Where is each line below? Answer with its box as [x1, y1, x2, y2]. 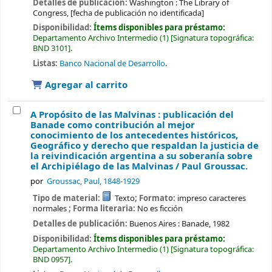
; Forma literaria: [68, 203, 137, 215]
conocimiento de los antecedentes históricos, [30, 129, 238, 143]
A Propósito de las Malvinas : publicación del [30, 108, 234, 122]
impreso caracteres [177, 192, 246, 205]
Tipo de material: [32, 192, 102, 205]
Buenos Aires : [129, 217, 180, 229]
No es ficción [137, 203, 183, 215]
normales [32, 203, 69, 215]
